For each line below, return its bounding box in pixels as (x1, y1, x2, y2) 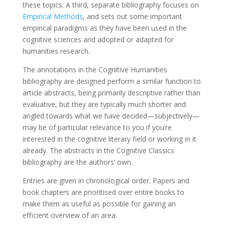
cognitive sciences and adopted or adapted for (22, 35, 174, 44)
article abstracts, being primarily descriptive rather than (22, 88, 200, 97)
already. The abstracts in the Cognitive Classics (22, 146, 174, 155)
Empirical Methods (22, 12, 83, 21)
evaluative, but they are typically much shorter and (22, 99, 186, 109)
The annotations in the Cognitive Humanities (22, 65, 167, 74)
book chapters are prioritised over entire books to (22, 187, 184, 197)
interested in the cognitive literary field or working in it (22, 134, 196, 144)
